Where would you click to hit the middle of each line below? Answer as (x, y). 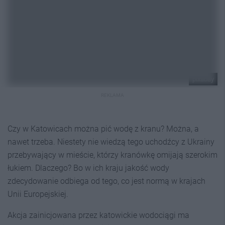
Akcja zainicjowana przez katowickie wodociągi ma (98, 215)
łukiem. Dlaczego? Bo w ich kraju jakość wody (88, 168)
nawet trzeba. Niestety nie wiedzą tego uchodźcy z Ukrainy (111, 142)
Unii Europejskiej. (38, 194)
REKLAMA (113, 95)
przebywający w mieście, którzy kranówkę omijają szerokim (113, 155)
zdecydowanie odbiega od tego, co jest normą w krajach (106, 181)
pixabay (203, 79)
